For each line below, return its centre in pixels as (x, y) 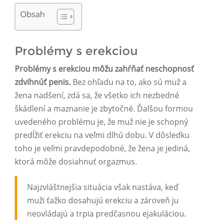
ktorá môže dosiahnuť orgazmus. (76, 162)
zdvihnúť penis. (43, 82)
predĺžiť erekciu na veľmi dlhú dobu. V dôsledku (102, 135)
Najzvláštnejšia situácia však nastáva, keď (103, 187)
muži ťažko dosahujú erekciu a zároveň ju (103, 201)
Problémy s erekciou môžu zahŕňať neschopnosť (104, 69)
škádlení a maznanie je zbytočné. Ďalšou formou (104, 109)
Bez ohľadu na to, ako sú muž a (129, 82)
